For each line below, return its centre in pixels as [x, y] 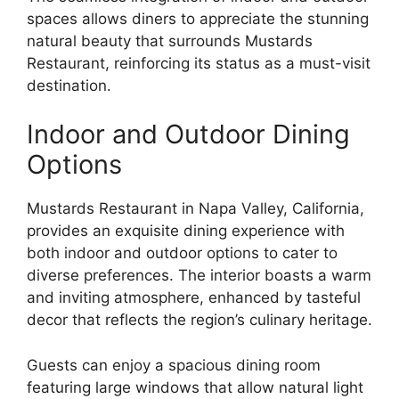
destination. [69, 85]
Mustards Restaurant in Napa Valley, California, [195, 208]
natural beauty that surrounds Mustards [170, 41]
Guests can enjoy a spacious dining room [174, 365]
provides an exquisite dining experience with [186, 231]
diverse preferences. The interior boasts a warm [199, 275]
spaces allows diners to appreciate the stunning [198, 18]
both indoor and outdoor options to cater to [182, 253]
